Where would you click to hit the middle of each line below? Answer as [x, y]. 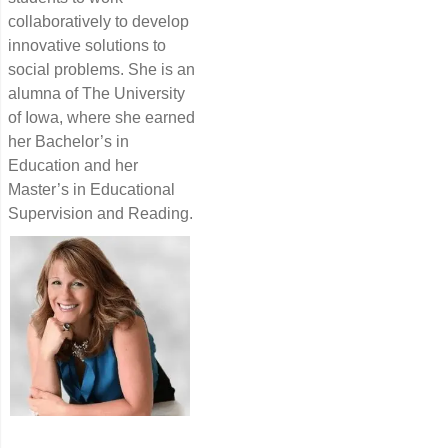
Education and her [73, 165]
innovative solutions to [87, 45]
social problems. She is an [101, 69]
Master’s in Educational [91, 189]
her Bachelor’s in [68, 141]
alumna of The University [96, 93]
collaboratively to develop [98, 21]
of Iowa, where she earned [101, 117]
